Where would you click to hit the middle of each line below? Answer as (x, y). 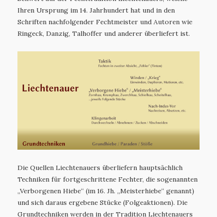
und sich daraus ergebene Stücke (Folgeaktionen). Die (102, 203)
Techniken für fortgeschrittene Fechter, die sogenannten (108, 179)
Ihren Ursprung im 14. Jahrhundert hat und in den (96, 10)
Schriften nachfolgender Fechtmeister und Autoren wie (105, 22)
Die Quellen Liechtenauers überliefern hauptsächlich (100, 168)
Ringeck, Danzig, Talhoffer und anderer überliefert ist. (104, 34)
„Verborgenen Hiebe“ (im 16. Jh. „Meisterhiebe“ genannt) (106, 191)
